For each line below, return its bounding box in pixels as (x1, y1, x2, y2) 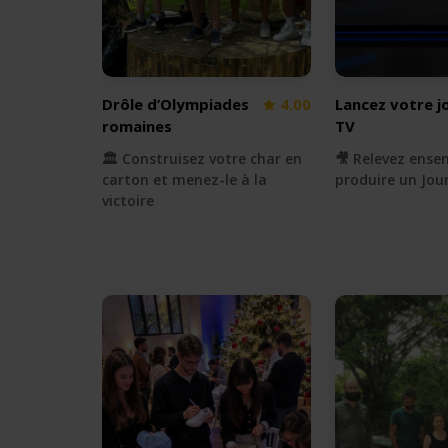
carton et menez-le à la (102, 170, 267, 190)
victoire (102, 191, 154, 211)
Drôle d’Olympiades (102, 94, 249, 114)
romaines (102, 116, 172, 136)
